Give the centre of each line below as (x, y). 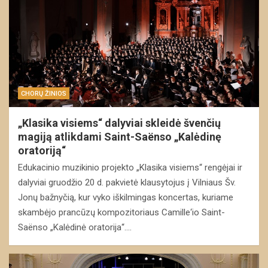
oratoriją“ (42, 150)
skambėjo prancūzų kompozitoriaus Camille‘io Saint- (121, 212)
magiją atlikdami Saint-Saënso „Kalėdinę (120, 136)
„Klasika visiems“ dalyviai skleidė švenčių (119, 123)
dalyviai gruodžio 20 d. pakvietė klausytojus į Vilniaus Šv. (127, 182)
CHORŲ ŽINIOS (44, 93)
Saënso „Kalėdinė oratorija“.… (75, 227)
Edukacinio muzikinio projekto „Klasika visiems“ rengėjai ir (130, 167)
